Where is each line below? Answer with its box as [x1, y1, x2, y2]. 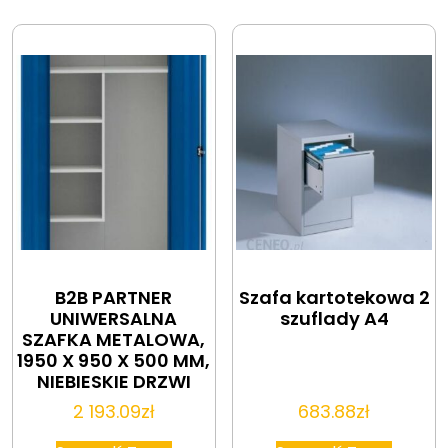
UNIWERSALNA [50, 305, 178, 331]
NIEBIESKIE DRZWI [36, 368, 191, 394]
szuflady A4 [279, 305, 389, 331]
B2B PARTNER [55, 284, 173, 310]
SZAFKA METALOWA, [22, 326, 206, 352]
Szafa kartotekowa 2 [238, 284, 430, 310]
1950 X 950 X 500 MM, [17, 347, 211, 373]
